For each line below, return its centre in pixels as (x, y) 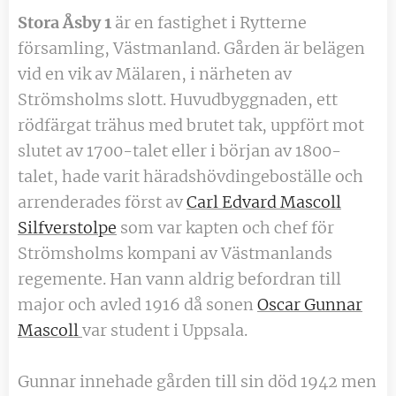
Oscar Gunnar (310, 304)
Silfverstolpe (67, 227)
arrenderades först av (102, 202)
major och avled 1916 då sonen (137, 304)
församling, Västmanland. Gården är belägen (191, 48)
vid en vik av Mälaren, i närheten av (155, 73)
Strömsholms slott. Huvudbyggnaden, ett (178, 99)
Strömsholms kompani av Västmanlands (175, 253)
